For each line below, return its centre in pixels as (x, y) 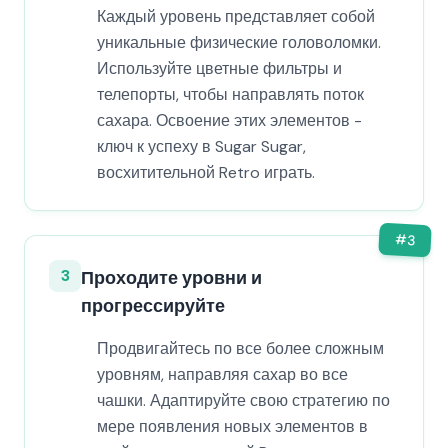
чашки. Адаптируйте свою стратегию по (243, 400)
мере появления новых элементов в (232, 426)
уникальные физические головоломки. (239, 42)
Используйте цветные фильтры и (219, 68)
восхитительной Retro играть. (206, 172)
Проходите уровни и (171, 278)
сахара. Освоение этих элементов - (229, 120)
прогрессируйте (153, 306)
